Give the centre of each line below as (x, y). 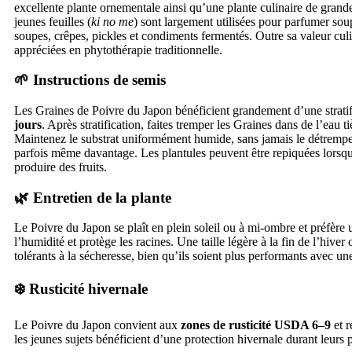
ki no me (112, 21)
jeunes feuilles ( (53, 21)
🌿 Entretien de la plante (93, 197)
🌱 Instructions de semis (90, 80)
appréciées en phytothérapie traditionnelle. (118, 49)
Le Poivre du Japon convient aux (97, 324)
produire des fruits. (60, 167)
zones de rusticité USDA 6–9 (256, 324)
